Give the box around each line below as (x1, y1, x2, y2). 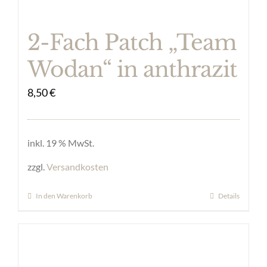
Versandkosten (46, 160, 108, 172)
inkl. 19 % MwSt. (27, 136, 94, 148)
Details (218, 191, 240, 201)
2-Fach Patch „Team (27, 29, 237, 56)
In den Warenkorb (36, 191, 92, 201)
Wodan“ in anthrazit (27, 55, 237, 83)
